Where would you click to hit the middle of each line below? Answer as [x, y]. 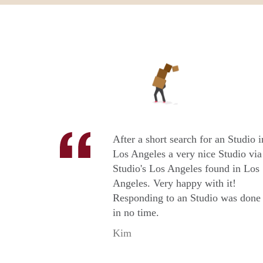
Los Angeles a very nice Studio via [187, 154]
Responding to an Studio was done [187, 198]
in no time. [136, 213]
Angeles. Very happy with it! [174, 183]
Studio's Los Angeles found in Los [186, 169]
